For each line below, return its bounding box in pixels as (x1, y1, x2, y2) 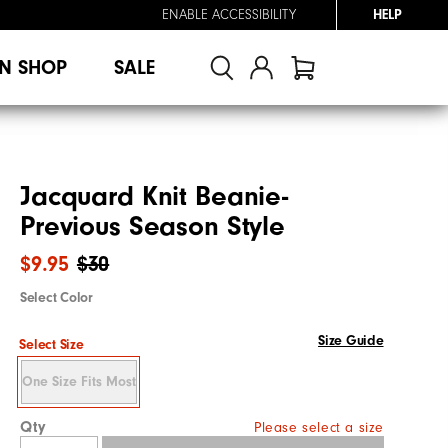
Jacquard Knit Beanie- (20, 180, 289, 212)
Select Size (19, 336, 84, 353)
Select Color (20, 289, 93, 306)
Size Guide (318, 332, 384, 349)
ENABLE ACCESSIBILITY (162, 7, 296, 23)
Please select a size (254, 418, 384, 436)
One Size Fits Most (21, 373, 136, 390)
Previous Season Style (20, 210, 286, 242)
